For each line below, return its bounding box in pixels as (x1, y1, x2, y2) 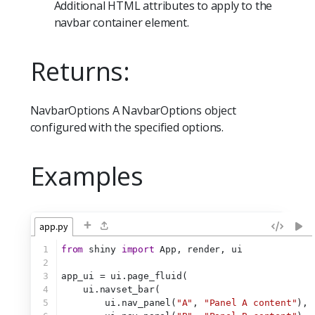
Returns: (30, 53, 130, 89)
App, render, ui (154, 243, 243, 255)
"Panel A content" (203, 297, 297, 308)
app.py (39, 219, 68, 233)
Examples (30, 158, 143, 194)
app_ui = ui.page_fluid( (61, 270, 188, 281)
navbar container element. (53, 15, 189, 31)
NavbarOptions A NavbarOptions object (30, 103, 236, 119)
